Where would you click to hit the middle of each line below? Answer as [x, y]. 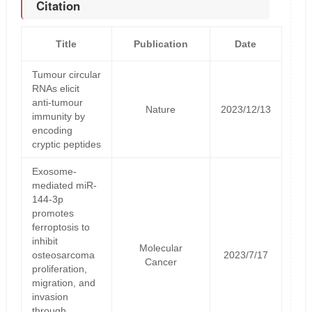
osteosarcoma [63, 255]
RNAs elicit [55, 88]
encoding [52, 130]
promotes [53, 213]
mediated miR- [64, 185]
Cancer [161, 262]
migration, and [63, 282]
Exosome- [54, 171]
